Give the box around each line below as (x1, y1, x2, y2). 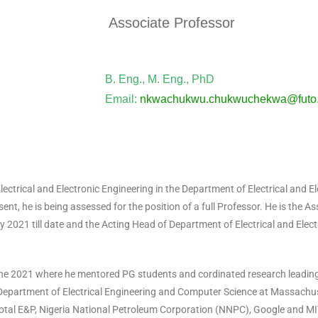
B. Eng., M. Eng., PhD (105, 73, 214, 85)
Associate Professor (109, 15, 235, 31)
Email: (105, 93, 140, 105)
